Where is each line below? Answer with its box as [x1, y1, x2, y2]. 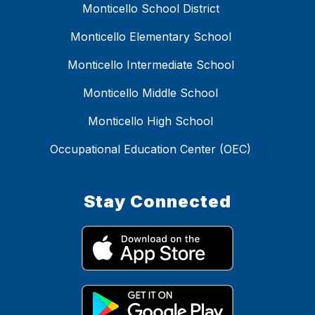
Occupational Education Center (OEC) [50, 142, 251, 157]
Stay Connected [84, 191, 231, 212]
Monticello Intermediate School [67, 58, 234, 72]
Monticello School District [82, 1, 219, 16]
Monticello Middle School [83, 86, 218, 101]
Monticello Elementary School [70, 30, 231, 44]
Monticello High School [88, 114, 213, 129]
